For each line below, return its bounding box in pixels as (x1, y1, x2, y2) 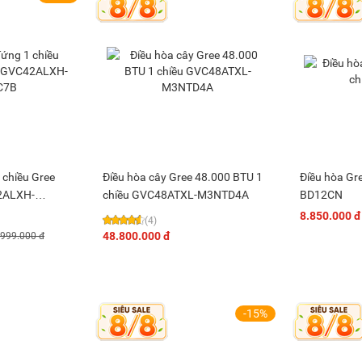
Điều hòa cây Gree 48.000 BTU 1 (103, 170, 263, 183)
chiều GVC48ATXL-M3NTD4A (103, 188, 249, 201)
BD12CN (300, 188, 343, 201)
